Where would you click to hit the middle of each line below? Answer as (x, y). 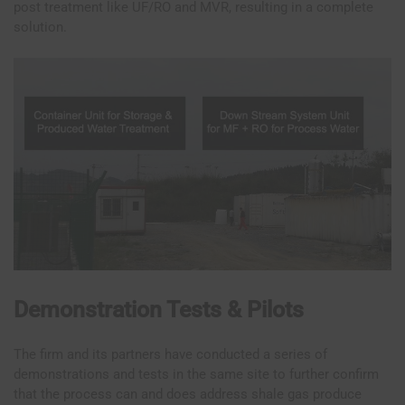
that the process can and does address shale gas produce (188, 394)
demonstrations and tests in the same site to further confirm (196, 374)
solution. (40, 28)
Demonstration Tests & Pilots (159, 309)
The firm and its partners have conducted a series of (170, 354)
